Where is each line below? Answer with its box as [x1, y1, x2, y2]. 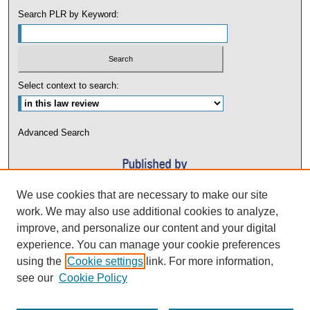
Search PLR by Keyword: [18, 9, 120, 20]
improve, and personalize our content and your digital [17, 222, 276, 234]
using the [17, 255, 62, 267]
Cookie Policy [59, 272, 127, 284]
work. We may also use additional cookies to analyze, [17, 206, 278, 217]
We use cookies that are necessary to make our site [17, 189, 268, 201]
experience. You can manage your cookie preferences [17, 239, 280, 250]
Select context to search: [18, 80, 120, 91]
